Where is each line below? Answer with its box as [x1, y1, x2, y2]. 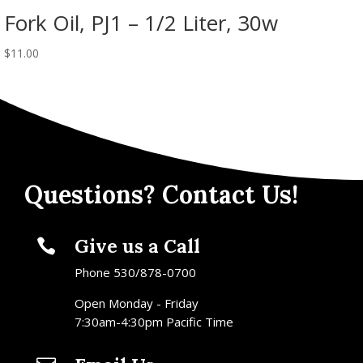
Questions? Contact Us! [23, 178, 298, 210]
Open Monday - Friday [74, 294, 199, 311]
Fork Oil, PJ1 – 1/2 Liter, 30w [4, 8, 278, 38]
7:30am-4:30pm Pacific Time [74, 313, 233, 330]
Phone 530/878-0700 [74, 263, 196, 280]
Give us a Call [74, 233, 200, 258]
